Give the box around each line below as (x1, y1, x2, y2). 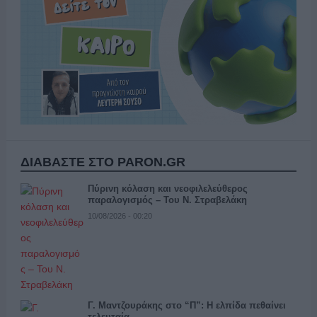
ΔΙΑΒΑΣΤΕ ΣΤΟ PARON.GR (20, 154, 185, 169)
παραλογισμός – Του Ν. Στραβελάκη (87, 194, 247, 205)
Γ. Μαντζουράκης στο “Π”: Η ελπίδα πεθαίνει (87, 299, 286, 311)
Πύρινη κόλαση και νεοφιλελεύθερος (87, 183, 248, 194)
